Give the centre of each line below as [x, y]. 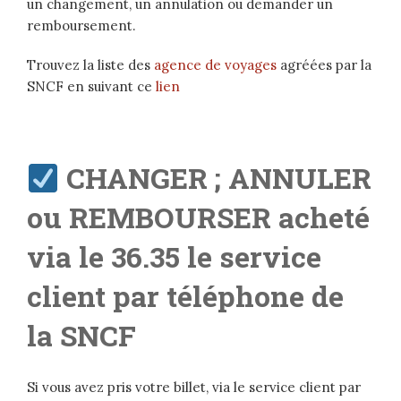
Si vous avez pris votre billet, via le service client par [194, 388]
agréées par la [324, 65]
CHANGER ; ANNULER [219, 178]
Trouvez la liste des [90, 65]
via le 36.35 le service [174, 257]
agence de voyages [215, 65]
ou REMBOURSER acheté [198, 218]
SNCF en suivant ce [91, 87]
